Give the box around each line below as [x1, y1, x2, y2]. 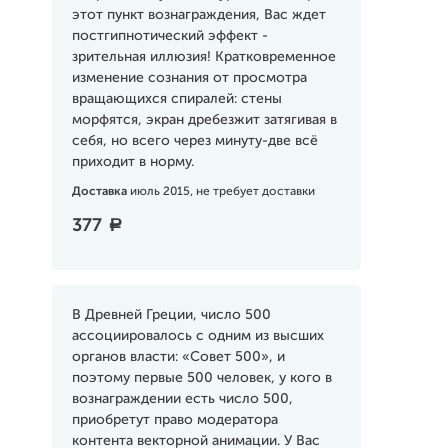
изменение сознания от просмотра [71, 71, 307, 85]
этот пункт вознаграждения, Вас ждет [71, 8, 326, 22]
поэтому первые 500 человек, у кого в [71, 371, 332, 385]
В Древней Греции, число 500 [71, 308, 271, 322]
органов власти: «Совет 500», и [71, 350, 285, 364]
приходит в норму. [71, 155, 194, 169]
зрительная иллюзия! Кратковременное [71, 50, 336, 64]
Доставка [71, 186, 130, 198]
